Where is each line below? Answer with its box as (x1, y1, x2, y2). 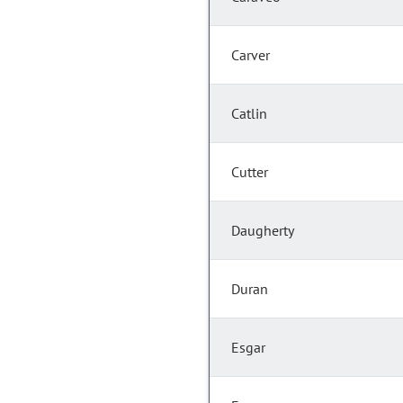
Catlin (231, 104, 267, 123)
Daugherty (231, 221, 294, 240)
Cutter (231, 163, 268, 182)
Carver (231, 46, 270, 65)
